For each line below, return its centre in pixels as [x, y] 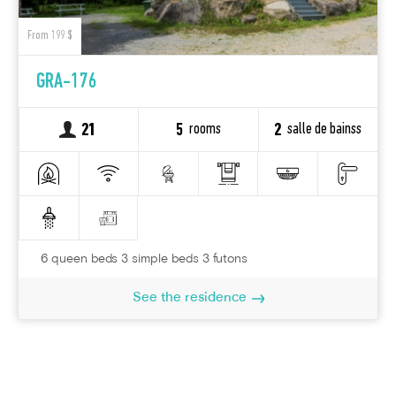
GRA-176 [67, 83]
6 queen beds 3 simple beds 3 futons [145, 260]
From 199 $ [50, 36]
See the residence [189, 298]
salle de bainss [325, 129]
